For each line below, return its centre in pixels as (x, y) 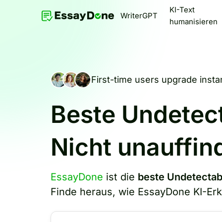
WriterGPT (139, 16)
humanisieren (193, 22)
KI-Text (182, 10)
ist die (120, 177)
